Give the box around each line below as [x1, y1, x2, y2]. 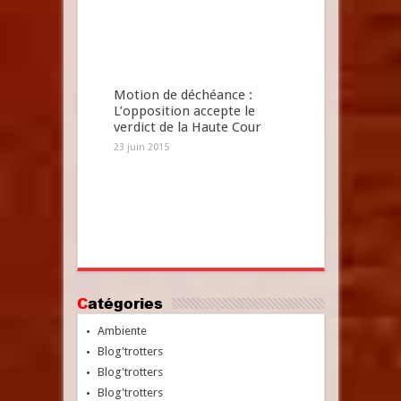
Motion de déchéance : [113, 87, 252, 103]
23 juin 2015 [113, 141, 169, 153]
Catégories [87, 294, 163, 313]
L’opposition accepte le [113, 103, 255, 119]
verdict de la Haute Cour [113, 119, 261, 135]
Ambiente [97, 324, 147, 337]
